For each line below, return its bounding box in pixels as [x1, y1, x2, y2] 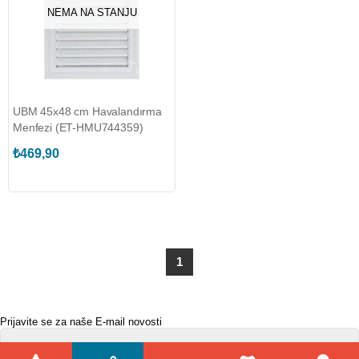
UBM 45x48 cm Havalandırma [13, 105, 162, 118]
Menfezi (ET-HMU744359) [13, 121, 143, 134]
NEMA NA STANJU [46, 6, 137, 18]
